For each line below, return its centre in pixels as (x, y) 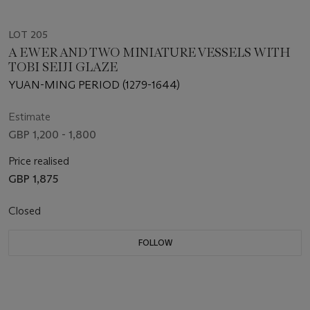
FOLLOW (155, 242)
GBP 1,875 (33, 179)
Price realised (39, 161)
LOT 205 (28, 34)
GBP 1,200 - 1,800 (52, 134)
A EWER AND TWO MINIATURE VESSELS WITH (149, 52)
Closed (26, 210)
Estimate (29, 116)
